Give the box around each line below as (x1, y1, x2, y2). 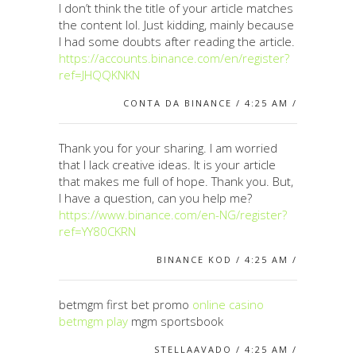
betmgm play (59, 312, 128, 329)
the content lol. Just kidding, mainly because (59, 16, 294, 33)
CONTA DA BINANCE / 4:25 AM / (123, 96, 297, 109)
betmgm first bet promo (59, 296, 192, 312)
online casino (192, 296, 264, 312)
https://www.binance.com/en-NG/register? (59, 206, 287, 222)
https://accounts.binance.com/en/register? (59, 49, 289, 66)
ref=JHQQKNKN (59, 66, 140, 83)
